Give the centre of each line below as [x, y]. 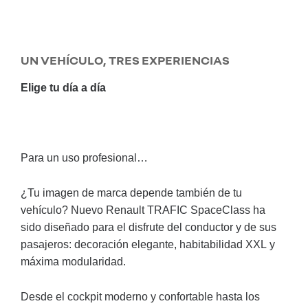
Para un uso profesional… [84, 158]
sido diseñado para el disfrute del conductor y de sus [148, 227]
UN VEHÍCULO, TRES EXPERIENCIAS [125, 60]
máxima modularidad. [73, 262]
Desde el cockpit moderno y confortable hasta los [140, 297]
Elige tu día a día [63, 88]
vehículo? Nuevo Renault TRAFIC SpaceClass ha [143, 210]
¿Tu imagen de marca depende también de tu [131, 193]
